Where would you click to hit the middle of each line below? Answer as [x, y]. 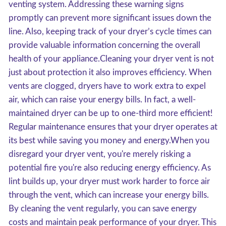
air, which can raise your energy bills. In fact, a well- [102, 100]
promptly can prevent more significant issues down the [110, 18]
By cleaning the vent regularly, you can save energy [103, 209]
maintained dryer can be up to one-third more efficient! [111, 113]
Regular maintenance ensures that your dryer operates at [113, 127]
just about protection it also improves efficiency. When [110, 72]
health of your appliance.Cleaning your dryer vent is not [111, 59]
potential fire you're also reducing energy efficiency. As [110, 168]
